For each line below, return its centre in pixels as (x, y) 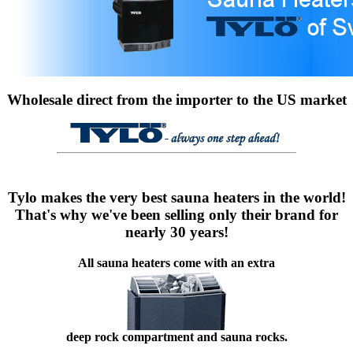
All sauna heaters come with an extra (176, 262)
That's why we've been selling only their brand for (176, 214)
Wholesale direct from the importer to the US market (176, 99)
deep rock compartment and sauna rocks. (176, 336)
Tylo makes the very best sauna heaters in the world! (176, 197)
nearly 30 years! (176, 232)
